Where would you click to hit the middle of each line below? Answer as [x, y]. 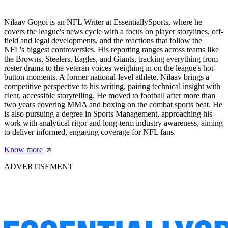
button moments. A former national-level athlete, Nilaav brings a [107, 77]
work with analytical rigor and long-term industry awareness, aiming [113, 123]
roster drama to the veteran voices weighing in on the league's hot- [110, 68]
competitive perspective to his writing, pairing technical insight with [112, 87]
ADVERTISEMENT [39, 167]
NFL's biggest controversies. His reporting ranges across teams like [111, 50]
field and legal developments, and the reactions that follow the [103, 41]
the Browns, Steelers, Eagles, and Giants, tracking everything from [111, 59]
